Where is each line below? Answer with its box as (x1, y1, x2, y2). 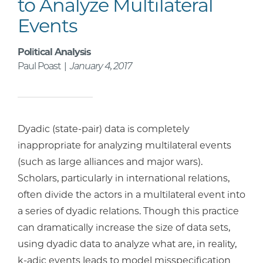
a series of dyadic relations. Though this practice (18, 205, 239, 217)
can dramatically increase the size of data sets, (18, 222, 230, 234)
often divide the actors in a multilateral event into (18, 189, 245, 201)
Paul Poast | (18, 60, 70, 72)
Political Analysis (18, 46, 90, 58)
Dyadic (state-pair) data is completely (18, 123, 190, 135)
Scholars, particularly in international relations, (18, 173, 230, 184)
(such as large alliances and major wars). (18, 156, 203, 168)
